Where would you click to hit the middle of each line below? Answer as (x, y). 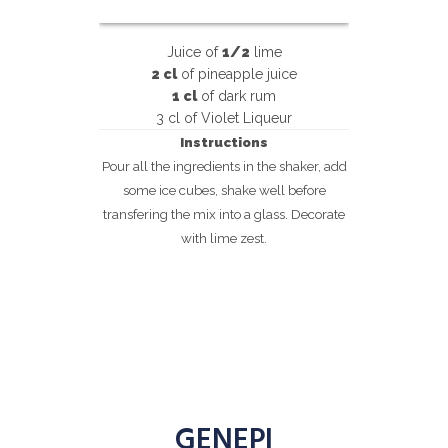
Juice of (194, 52)
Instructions (224, 142)
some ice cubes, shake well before (224, 190)
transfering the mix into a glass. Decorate (224, 214)
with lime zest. (224, 238)
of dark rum (236, 96)
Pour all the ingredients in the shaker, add (224, 166)
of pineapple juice (237, 74)
